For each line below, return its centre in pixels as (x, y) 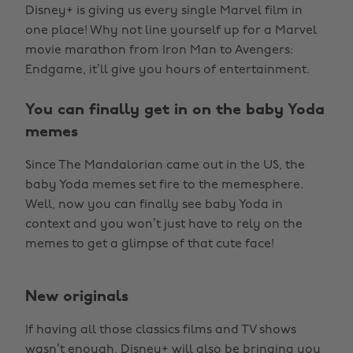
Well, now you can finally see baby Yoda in (154, 205)
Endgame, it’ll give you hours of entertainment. (167, 70)
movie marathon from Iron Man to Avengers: (159, 50)
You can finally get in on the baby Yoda (175, 110)
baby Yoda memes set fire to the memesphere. (164, 185)
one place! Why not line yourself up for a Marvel (171, 31)
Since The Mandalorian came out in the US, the (165, 165)
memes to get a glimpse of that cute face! (150, 244)
